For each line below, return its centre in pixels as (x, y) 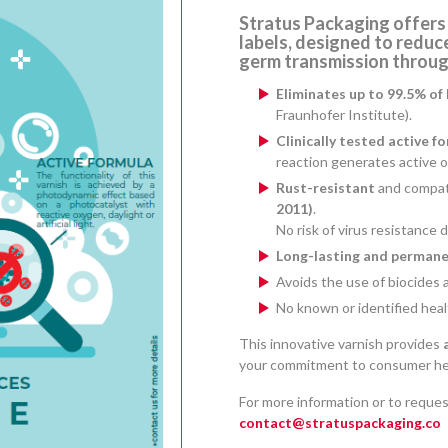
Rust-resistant (325, 187)
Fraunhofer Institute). (344, 114)
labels (263, 41)
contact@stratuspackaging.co (340, 422)
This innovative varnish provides (341, 343)
